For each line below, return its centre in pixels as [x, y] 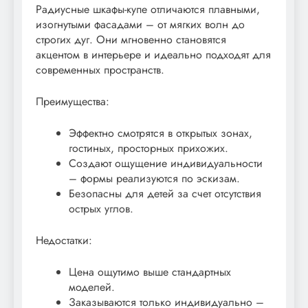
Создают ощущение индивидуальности [166, 164]
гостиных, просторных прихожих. [148, 148]
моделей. [92, 287]
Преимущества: [73, 102]
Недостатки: [64, 241]
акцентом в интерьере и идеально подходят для [153, 55]
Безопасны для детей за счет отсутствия [165, 194]
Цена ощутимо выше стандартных [150, 272]
